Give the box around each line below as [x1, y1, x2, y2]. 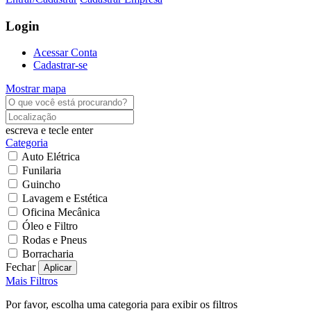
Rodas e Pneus [22, 234, 87, 246]
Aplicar [44, 262, 72, 274]
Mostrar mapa [6, 83, 66, 95]
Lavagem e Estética [22, 192, 108, 205]
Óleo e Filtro [22, 220, 78, 233]
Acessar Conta [33, 47, 97, 59]
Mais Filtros [6, 275, 58, 287]
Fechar [6, 261, 35, 274]
